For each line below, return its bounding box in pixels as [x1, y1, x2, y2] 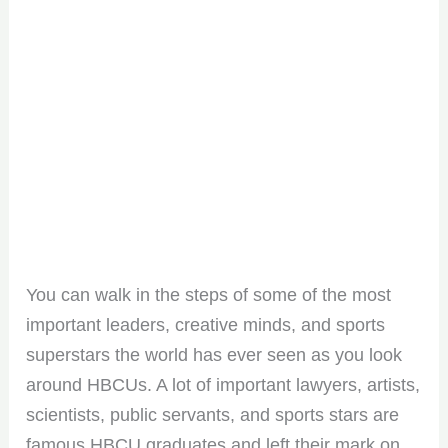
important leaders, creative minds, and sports [26, 314, 386, 335]
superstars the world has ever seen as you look [26, 344, 403, 365]
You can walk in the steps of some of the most [26, 284, 392, 305]
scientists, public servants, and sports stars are [26, 404, 400, 425]
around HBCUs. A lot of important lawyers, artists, [26, 374, 421, 395]
